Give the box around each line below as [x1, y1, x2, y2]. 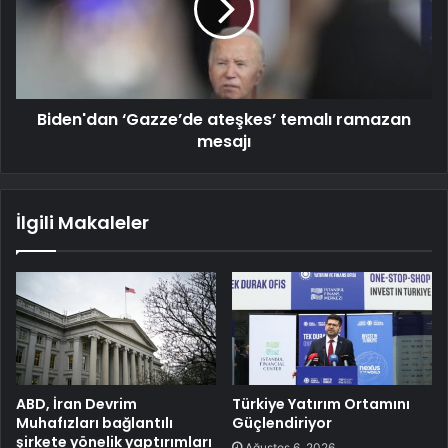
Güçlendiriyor [232, 412, 332, 433]
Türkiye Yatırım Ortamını [232, 393, 410, 414]
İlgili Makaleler [16, 210, 149, 236]
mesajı [197, 130, 251, 154]
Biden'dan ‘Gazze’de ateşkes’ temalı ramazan [37, 108, 411, 132]
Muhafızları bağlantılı [16, 412, 173, 433]
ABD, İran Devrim [16, 393, 137, 414]
